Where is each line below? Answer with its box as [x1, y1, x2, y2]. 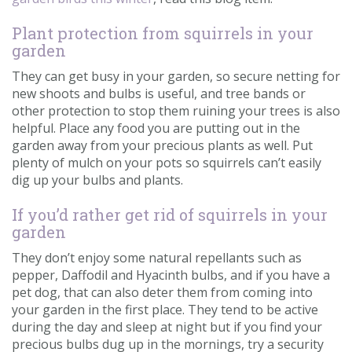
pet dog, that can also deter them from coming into [12, 283, 313, 301]
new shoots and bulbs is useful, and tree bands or [12, 84, 306, 102]
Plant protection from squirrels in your [12, 22, 313, 43]
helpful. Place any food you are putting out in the [12, 119, 300, 137]
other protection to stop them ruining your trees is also [12, 101, 340, 119]
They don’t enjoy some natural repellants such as [12, 248, 302, 266]
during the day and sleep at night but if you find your [12, 317, 322, 335]
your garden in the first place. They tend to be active [12, 300, 318, 318]
